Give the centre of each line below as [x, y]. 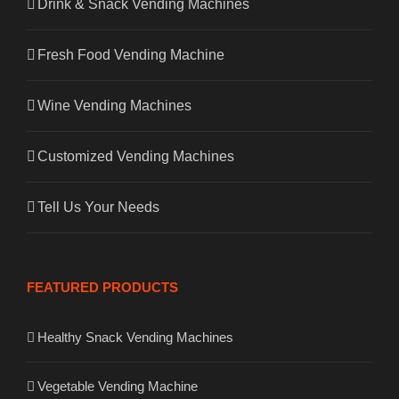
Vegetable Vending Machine [118, 386]
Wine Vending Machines [114, 105]
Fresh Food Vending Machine [131, 54]
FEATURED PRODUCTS [102, 287]
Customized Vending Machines [136, 156]
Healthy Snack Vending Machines [135, 337]
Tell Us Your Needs [98, 207]
